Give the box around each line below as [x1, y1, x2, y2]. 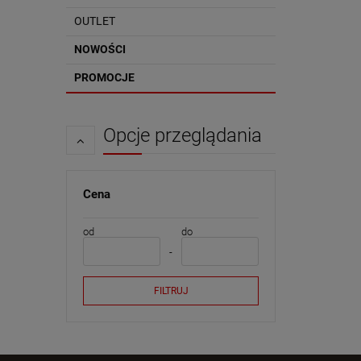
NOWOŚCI [74, 43, 126, 56]
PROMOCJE [74, 71, 135, 84]
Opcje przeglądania [103, 124, 262, 147]
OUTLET [74, 15, 115, 27]
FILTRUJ [153, 285, 189, 297]
